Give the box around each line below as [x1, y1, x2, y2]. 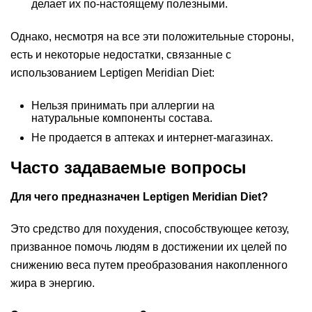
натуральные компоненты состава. [31, 112, 212, 124]
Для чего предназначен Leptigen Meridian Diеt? [10, 191, 268, 203]
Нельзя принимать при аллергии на [31, 100, 214, 111]
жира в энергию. [10, 277, 95, 289]
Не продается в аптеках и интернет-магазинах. [31, 132, 273, 143]
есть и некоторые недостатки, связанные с [10, 49, 231, 61]
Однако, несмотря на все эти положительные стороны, [10, 31, 294, 42]
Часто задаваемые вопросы [10, 158, 247, 177]
